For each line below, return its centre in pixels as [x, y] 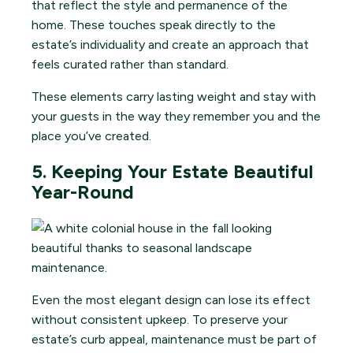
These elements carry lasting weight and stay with [174, 97]
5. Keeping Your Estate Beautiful [173, 172]
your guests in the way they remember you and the [176, 117]
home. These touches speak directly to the [154, 25]
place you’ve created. [91, 136]
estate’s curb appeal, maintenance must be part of [174, 339]
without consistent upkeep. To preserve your [160, 319]
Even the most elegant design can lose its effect [171, 299]
